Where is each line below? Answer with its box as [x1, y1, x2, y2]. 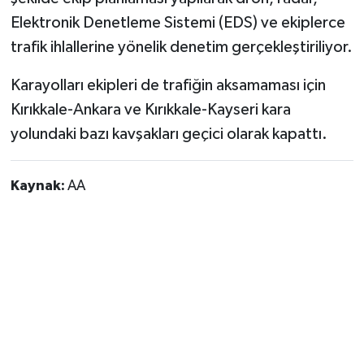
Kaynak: [10, 178, 67, 193]
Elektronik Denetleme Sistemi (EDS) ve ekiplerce [10, 14, 345, 31]
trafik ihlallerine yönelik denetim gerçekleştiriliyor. [10, 38, 353, 55]
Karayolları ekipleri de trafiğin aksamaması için [10, 76, 326, 93]
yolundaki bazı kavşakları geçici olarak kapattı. [10, 125, 327, 142]
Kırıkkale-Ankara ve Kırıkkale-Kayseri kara [10, 101, 291, 118]
